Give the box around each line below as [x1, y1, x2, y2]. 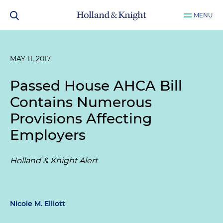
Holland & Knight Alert [10, 156, 98, 165]
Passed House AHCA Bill [10, 77, 182, 94]
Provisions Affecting [10, 110, 152, 127]
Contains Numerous [10, 94, 152, 111]
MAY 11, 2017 [10, 54, 51, 63]
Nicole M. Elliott [10, 199, 65, 208]
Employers [10, 126, 86, 143]
